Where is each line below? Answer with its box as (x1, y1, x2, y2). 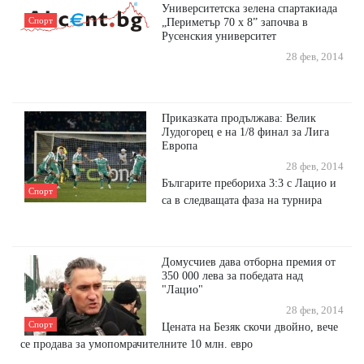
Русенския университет (162, 29, 277, 43)
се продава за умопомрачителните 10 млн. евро (20, 337, 253, 351)
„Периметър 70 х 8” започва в (162, 15, 309, 29)
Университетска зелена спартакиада (162, 2, 338, 15)
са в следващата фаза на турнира (162, 193, 323, 207)
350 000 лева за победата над (162, 269, 304, 283)
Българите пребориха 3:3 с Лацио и (162, 176, 337, 190)
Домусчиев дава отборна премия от (162, 255, 336, 269)
